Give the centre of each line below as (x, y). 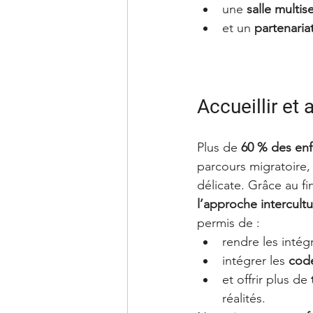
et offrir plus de (267, 279)
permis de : (228, 223)
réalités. (244, 298)
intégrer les (255, 260)
